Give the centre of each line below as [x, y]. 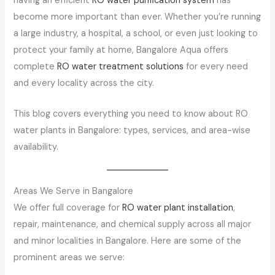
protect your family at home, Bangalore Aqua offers [121, 50]
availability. [36, 147]
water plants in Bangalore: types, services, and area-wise [132, 130]
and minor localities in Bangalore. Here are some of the [128, 241]
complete [36, 66]
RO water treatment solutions [121, 66]
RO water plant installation [178, 208]
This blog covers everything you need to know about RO [131, 114]
